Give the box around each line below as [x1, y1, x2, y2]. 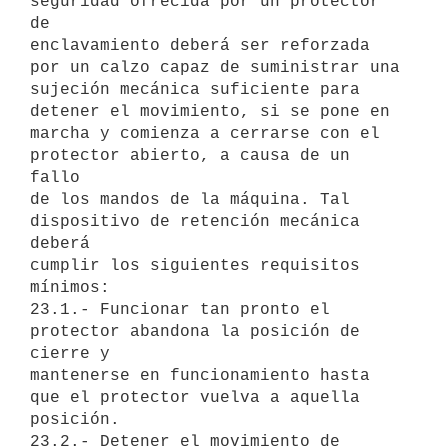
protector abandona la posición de [30, 322, 360, 341]
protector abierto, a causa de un [30, 146, 350, 165]
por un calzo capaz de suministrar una [30, 58, 400, 77]
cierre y [30, 344, 110, 363]
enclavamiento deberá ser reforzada [30, 36, 370, 55]
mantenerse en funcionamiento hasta [30, 366, 370, 385]
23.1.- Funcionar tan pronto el [30, 300, 330, 319]
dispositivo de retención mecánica [30, 212, 360, 231]
